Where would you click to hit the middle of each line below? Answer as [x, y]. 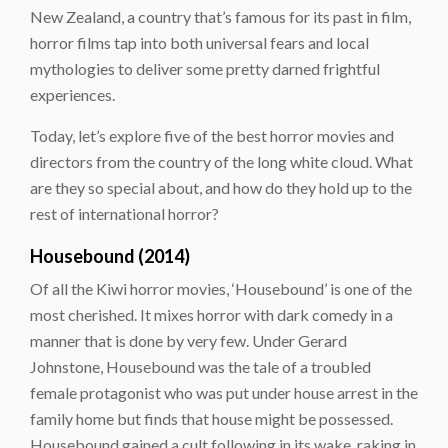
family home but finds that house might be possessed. [211, 418]
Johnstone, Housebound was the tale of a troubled [200, 366]
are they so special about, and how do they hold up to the [221, 187]
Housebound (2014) [110, 255]
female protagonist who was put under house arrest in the [224, 392]
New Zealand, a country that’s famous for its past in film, [220, 16]
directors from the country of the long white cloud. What [221, 161]
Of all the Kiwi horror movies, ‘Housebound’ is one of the [221, 288]
